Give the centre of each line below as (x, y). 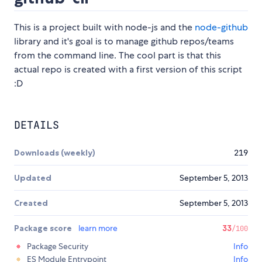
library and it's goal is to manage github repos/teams (124, 42)
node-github (221, 27)
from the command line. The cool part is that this (118, 56)
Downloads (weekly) (55, 153)
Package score (44, 228)
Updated (33, 178)
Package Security (58, 247)
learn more (98, 228)
